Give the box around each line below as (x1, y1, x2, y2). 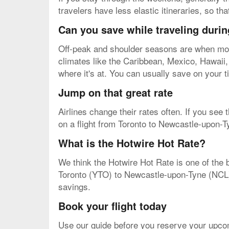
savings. (58, 179, 90, 193)
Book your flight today (58, 198, 167, 213)
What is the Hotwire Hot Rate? (58, 135, 205, 150)
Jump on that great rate (58, 84, 173, 100)
